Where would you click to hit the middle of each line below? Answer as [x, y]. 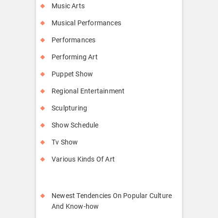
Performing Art [75, 57]
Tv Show [65, 142]
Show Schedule [75, 125]
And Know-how [75, 206]
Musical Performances [86, 23]
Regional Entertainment [88, 91]
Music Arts [68, 6]
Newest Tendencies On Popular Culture [112, 195]
